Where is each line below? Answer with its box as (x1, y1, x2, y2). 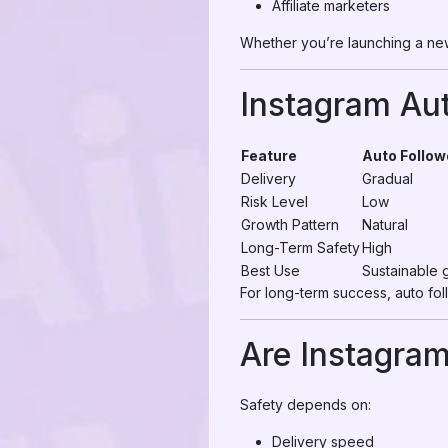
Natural (362, 216, 408, 233)
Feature (241, 147, 297, 164)
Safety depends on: (240, 396, 371, 413)
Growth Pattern (241, 216, 339, 233)
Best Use (241, 262, 300, 279)
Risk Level (241, 193, 308, 210)
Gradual (362, 170, 413, 187)
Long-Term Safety (241, 239, 360, 256)
